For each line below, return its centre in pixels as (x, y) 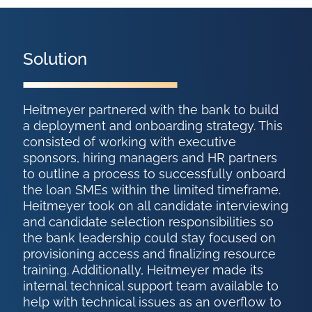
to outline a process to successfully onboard (155, 174)
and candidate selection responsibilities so (149, 222)
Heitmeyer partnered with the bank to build (151, 110)
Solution (55, 59)
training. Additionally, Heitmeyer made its (143, 270)
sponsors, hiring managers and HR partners (150, 158)
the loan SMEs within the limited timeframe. (152, 190)
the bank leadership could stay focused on (150, 238)
